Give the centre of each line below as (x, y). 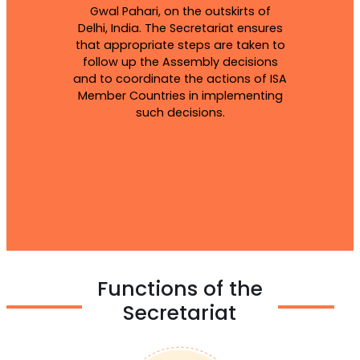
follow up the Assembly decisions (180, 61)
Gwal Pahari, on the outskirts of (180, 11)
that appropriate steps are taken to (180, 45)
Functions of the (180, 288)
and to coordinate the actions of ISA (180, 78)
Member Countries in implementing (180, 95)
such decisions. (180, 112)
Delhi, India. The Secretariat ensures (180, 28)
